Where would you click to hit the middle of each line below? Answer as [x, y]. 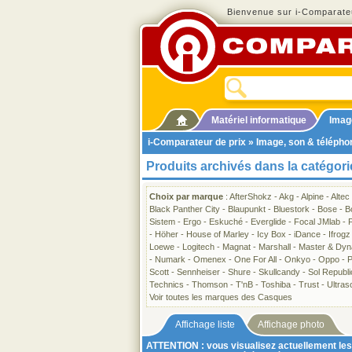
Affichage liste [205, 324]
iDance [307, 234]
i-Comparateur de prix [197, 142]
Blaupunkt [247, 209]
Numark [170, 259]
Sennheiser [198, 272]
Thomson [210, 284]
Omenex [210, 259]
